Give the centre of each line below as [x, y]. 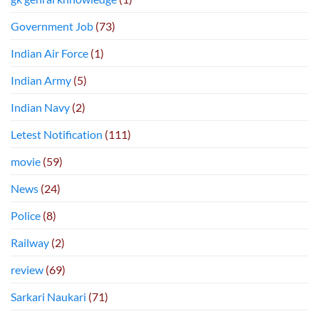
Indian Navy [40, 108]
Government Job [52, 26]
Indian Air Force [49, 53]
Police [26, 216]
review [27, 270]
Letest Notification [57, 135]
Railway [30, 243]
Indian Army [41, 80]
